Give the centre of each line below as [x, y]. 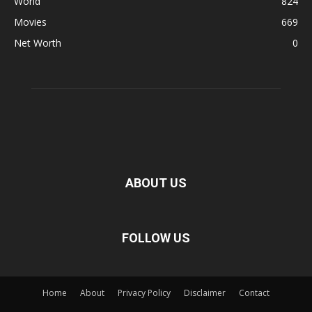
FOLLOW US [156, 237]
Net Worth [38, 42]
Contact [254, 292]
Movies [30, 22]
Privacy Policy [144, 292]
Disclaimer [205, 292]
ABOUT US [156, 182]
